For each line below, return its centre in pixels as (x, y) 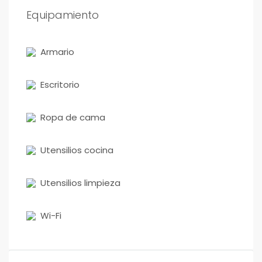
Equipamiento (63, 15)
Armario (57, 51)
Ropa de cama (73, 117)
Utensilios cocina (77, 150)
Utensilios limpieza (80, 182)
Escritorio (60, 84)
